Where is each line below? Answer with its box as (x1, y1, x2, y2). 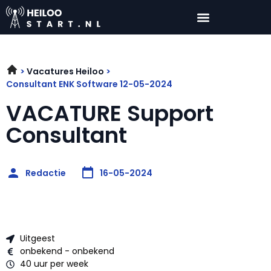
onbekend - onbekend (19, 245, 114, 258)
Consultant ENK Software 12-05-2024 (6, 78, 172, 91)
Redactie (25, 166, 66, 179)
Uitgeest (19, 232, 55, 245)
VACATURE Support (6, 98, 214, 129)
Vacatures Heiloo (27, 65, 104, 78)
